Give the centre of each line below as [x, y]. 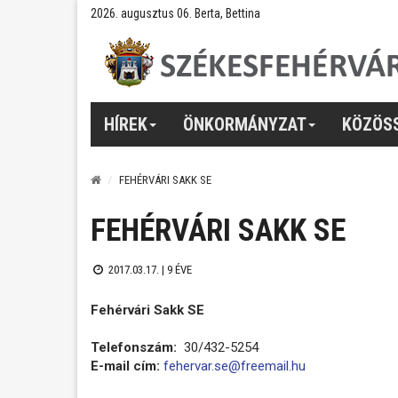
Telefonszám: [135, 347]
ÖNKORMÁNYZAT [245, 124]
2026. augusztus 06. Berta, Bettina [175, 13]
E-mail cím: [125, 366]
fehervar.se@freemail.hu [235, 366]
